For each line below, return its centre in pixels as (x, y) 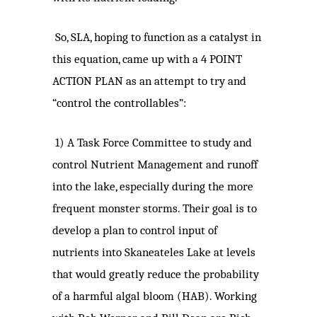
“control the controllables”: (119, 103)
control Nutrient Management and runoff (155, 165)
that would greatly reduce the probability (156, 275)
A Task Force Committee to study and (160, 143)
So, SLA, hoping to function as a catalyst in (158, 38)
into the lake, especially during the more (153, 187)
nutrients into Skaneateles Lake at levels (154, 253)
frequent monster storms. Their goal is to (155, 209)
